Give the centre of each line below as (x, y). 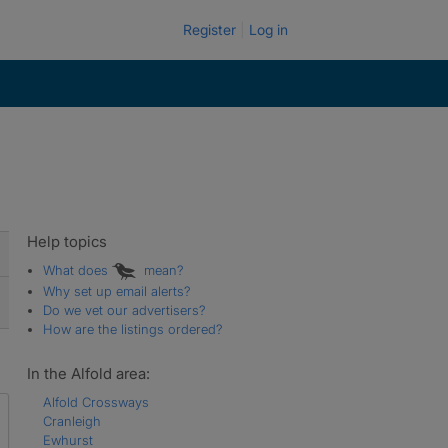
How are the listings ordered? (132, 328)
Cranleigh (71, 420)
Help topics (66, 241)
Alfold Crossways (95, 401)
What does (77, 270)
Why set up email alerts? (116, 290)
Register (209, 29)
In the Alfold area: (88, 373)
